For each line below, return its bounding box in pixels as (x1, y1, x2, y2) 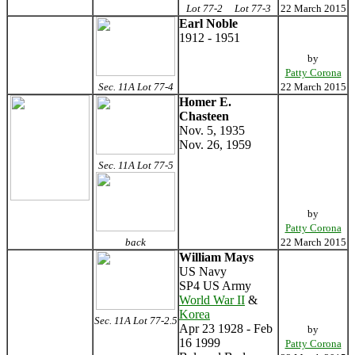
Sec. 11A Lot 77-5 (97, 159, 174, 171)
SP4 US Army (179, 279, 251, 292)
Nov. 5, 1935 (179, 124, 245, 137)
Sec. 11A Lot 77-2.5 (94, 315, 177, 326)
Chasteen (179, 109, 229, 123)
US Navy (179, 265, 227, 278)
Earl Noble (179, 17, 238, 30)
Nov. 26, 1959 (179, 138, 251, 151)
